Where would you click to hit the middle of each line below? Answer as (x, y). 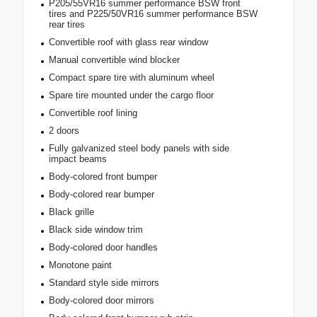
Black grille (71, 212)
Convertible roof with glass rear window (128, 42)
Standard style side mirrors (104, 283)
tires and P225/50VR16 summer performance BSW (153, 14)
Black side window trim (96, 230)
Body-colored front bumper (103, 177)
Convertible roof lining (93, 113)
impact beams (77, 159)
